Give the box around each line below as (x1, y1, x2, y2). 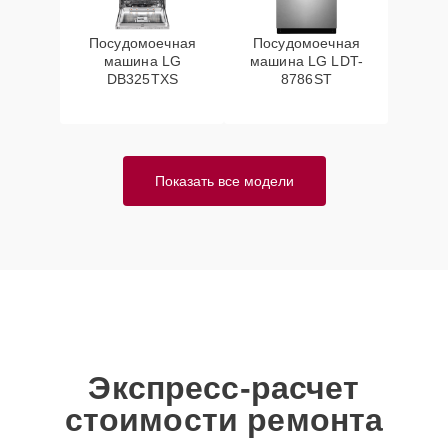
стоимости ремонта (64, 402, 384, 438)
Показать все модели (154, 173, 294, 189)
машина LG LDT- (249, 53, 364, 69)
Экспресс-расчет (88, 370, 360, 406)
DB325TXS (106, 71, 179, 87)
